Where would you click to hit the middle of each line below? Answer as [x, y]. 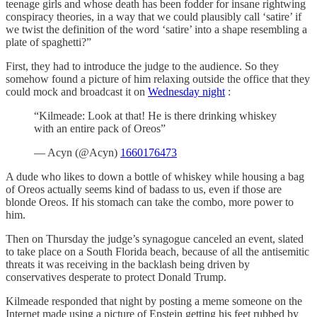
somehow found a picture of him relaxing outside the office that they [158, 79]
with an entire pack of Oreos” [100, 129]
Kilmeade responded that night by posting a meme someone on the [154, 301]
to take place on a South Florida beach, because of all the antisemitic [157, 252]
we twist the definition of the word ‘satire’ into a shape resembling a [156, 30]
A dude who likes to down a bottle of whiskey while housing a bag [155, 177]
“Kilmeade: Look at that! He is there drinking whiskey [155, 116]
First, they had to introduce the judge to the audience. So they [142, 67]
